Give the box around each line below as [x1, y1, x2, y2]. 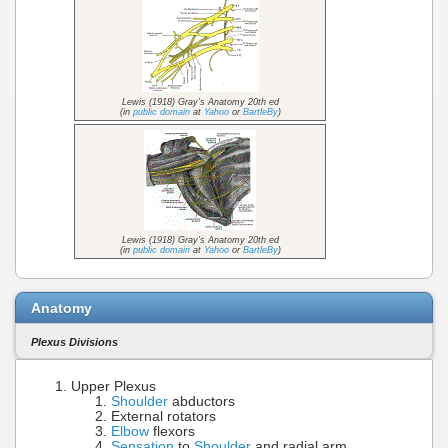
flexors [149, 424, 195, 440]
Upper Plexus [71, 379, 156, 395]
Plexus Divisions [31, 335, 118, 348]
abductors [168, 394, 235, 410]
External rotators [111, 409, 216, 425]
